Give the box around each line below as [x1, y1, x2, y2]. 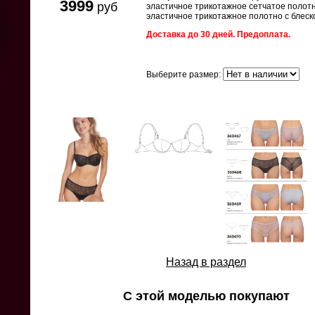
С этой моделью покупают [122, 289, 290, 303]
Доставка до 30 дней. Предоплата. [146, 30, 290, 39]
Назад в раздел [166, 256, 246, 269]
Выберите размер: [146, 70, 223, 79]
